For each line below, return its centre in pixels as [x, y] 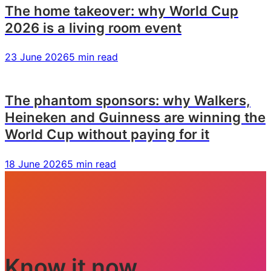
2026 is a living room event [93, 27]
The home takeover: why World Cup [122, 10]
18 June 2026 [36, 164]
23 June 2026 [37, 57]
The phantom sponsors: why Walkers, [128, 100]
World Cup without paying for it [107, 134]
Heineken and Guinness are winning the [135, 117]
